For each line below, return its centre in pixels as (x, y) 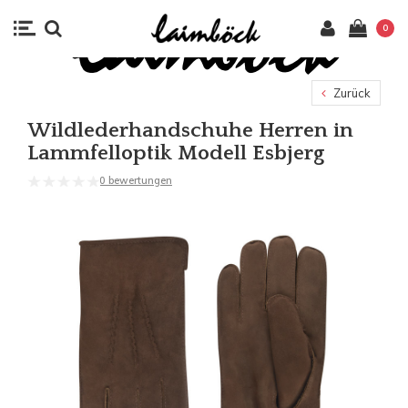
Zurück (351, 92)
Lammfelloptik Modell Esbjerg (176, 153)
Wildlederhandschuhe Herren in (190, 130)
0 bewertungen (136, 180)
